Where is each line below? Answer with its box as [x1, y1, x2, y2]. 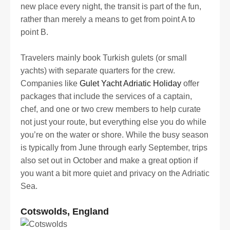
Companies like [21, 79, 80, 88]
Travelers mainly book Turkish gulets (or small [21, 53, 187, 63]
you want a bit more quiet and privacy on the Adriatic [21, 169, 209, 178]
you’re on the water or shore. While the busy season [21, 130, 208, 140]
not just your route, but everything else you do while [21, 118, 206, 127]
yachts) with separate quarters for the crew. [21, 66, 175, 75]
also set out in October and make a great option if [21, 156, 198, 165]
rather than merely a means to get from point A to [21, 14, 195, 24]
